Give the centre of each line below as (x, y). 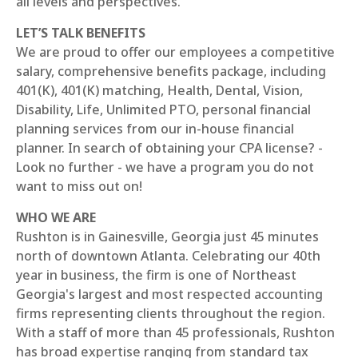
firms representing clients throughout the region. (171, 313)
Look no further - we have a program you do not (165, 167)
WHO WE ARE (56, 217)
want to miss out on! (79, 186)
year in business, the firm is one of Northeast (156, 275)
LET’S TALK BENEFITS (81, 33)
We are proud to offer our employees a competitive (175, 52)
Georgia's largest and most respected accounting (169, 294)
